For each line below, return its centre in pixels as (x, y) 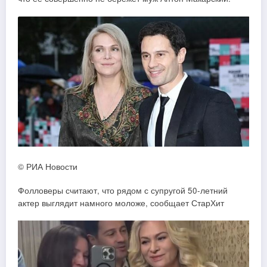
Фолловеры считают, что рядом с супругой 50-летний (123, 190)
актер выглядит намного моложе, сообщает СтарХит (121, 203)
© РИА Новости (48, 166)
